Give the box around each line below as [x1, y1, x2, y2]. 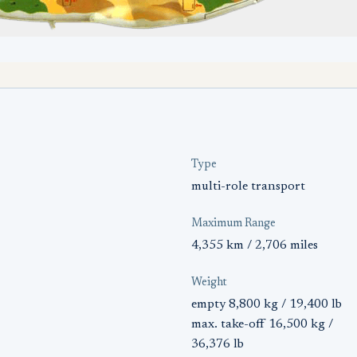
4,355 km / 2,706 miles [191, 239, 318, 252]
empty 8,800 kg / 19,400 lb [191, 298, 342, 311]
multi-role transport [191, 180, 305, 193]
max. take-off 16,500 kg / [191, 318, 333, 331]
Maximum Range [191, 218, 276, 229]
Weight [191, 277, 227, 288]
